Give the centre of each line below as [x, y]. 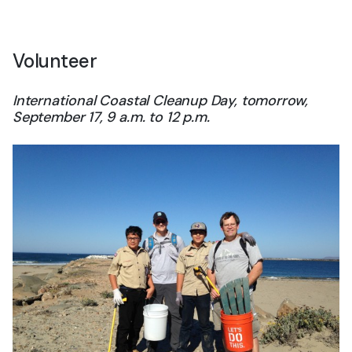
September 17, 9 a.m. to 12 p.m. [111, 117]
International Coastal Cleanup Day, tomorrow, [161, 101]
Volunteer [55, 61]
